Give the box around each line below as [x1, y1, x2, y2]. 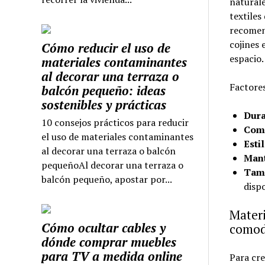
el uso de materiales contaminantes [41, 130, 194, 144]
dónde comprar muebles [41, 234, 177, 251]
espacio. [229, 52, 264, 65]
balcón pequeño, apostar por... [41, 173, 173, 186]
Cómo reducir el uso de [41, 40, 171, 57]
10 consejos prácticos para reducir [41, 116, 189, 130]
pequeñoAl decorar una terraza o [41, 159, 184, 172]
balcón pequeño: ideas [41, 82, 166, 99]
